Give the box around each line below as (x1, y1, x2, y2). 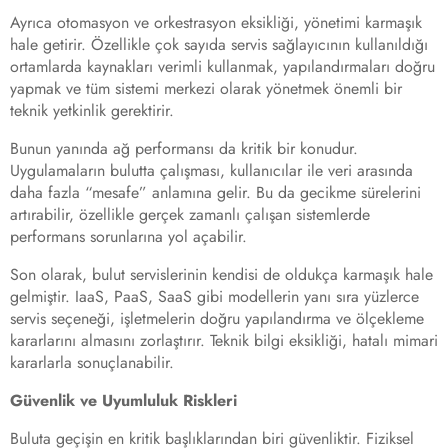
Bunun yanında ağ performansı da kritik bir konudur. (10, 137, 358, 161)
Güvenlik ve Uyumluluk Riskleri (10, 389, 237, 413)
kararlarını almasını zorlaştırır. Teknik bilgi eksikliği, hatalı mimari (10, 329, 438, 353)
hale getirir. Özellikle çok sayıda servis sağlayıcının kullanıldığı (10, 33, 428, 57)
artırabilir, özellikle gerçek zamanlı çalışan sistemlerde (10, 203, 370, 227)
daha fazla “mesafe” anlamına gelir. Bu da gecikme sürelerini (10, 181, 421, 205)
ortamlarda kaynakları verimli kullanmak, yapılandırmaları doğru (10, 55, 435, 79)
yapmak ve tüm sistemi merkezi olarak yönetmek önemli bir (10, 77, 402, 101)
